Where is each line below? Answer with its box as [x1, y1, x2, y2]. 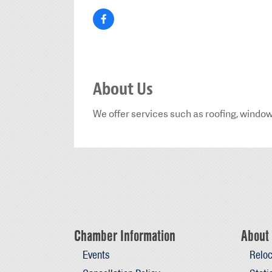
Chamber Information [74, 226, 175, 246]
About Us [93, 78, 153, 101]
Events [82, 247, 109, 263]
